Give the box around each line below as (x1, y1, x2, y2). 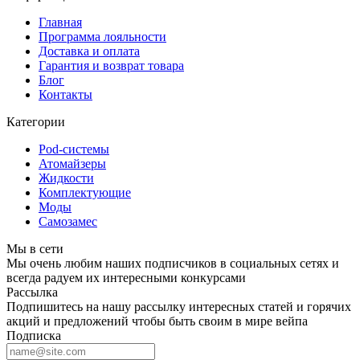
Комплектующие (39, 186, 131, 200)
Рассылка (6, 285, 58, 300)
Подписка (6, 329, 61, 343)
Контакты (39, 88, 92, 102)
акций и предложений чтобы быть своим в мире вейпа (6, 314, 308, 329)
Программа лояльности (39, 30, 166, 44)
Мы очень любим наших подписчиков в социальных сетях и (6, 256, 339, 271)
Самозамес (39, 215, 97, 229)
